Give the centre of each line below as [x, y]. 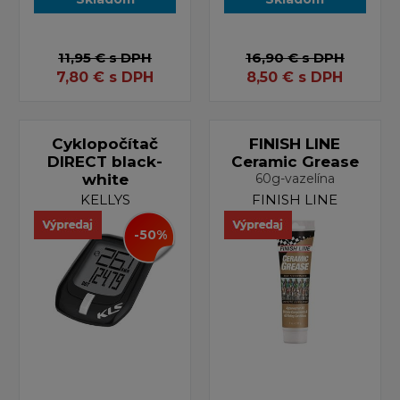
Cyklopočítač [105, 143]
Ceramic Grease [295, 161]
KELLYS [105, 199]
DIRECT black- [105, 161]
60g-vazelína [295, 178]
